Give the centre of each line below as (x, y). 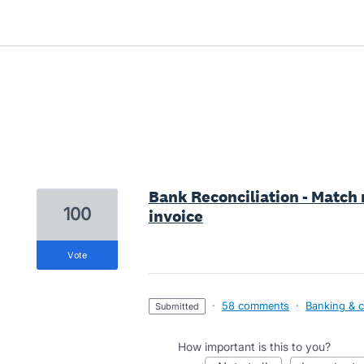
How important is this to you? (254, 347)
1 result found (75, 173)
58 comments (256, 305)
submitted (180, 306)
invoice (175, 216)
